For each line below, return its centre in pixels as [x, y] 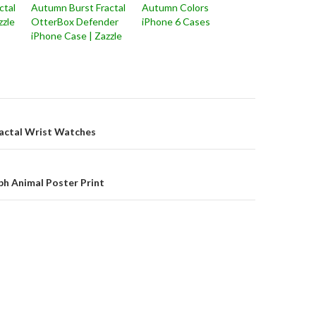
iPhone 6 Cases [176, 22]
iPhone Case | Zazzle [77, 36]
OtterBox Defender [75, 22]
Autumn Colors [175, 7]
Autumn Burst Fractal [79, 7]
